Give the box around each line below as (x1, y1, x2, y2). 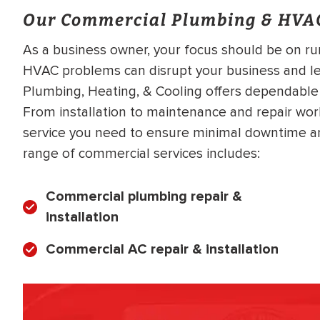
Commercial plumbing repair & (46, 187, 242, 205)
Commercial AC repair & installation (46, 240, 279, 258)
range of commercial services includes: (23, 144, 260, 162)
